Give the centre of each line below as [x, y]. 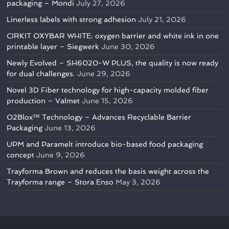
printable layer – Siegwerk [53, 47]
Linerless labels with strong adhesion [72, 20]
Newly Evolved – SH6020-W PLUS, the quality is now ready [113, 63]
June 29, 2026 [104, 74]
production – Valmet [43, 101]
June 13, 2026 [70, 128]
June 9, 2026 [61, 155]
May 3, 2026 [138, 182]
